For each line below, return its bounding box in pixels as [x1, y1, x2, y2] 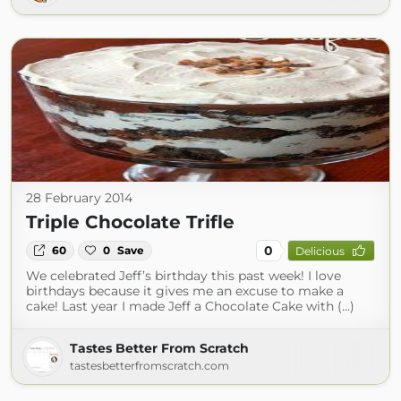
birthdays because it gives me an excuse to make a [26, 283, 344, 299]
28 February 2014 [26, 190, 132, 206]
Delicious [294, 243, 345, 258]
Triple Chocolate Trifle [26, 211, 235, 233]
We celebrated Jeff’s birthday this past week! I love [26, 268, 341, 284]
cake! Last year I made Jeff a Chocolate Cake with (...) [26, 298, 354, 314]
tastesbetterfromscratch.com [70, 359, 229, 372]
